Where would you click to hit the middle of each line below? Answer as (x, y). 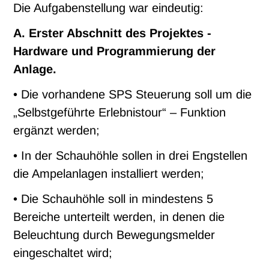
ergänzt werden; (57, 131)
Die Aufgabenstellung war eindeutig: (109, 8)
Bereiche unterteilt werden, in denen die (119, 217)
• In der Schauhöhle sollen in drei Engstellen (131, 156)
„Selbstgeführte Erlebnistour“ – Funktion (120, 113)
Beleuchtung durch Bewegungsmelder (114, 235)
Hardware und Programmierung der (115, 51)
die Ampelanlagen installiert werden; (109, 174)
